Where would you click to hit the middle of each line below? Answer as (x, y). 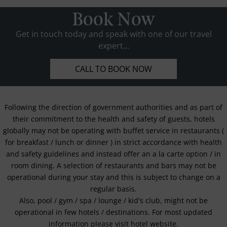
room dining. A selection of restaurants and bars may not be (113, 166)
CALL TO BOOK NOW (113, 69)
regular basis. (113, 189)
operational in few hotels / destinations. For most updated (113, 212)
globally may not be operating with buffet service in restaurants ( (113, 131)
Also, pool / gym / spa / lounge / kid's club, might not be (113, 201)
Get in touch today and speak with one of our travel (113, 34)
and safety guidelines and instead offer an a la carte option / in (113, 154)
